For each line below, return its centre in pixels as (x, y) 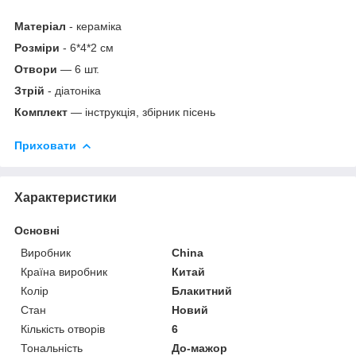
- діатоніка (73, 90)
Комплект (41, 112)
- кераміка (94, 26)
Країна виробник (64, 271)
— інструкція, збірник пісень (141, 112)
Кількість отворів (63, 329)
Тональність (52, 348)
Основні (37, 230)
